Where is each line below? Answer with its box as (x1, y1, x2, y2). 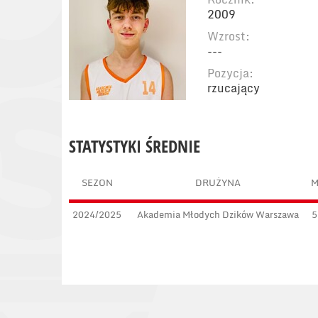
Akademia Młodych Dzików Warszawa (136, 207, 299, 222)
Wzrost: (207, 27, 250, 45)
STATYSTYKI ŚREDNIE (69, 134, 200, 158)
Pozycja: (207, 64, 253, 82)
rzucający (207, 79, 260, 97)
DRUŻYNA (194, 175, 241, 190)
